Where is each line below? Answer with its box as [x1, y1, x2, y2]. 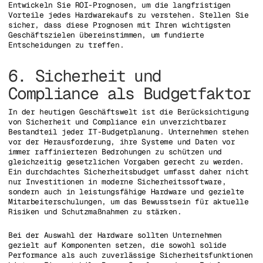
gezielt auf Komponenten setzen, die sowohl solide [8, 240, 227, 250]
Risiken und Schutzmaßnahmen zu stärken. [8, 207, 182, 217]
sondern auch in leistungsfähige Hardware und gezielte [8, 187, 244, 197]
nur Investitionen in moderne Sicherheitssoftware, [8, 177, 227, 187]
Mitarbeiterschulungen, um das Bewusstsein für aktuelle [8, 197, 249, 207]
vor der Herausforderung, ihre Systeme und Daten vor [8, 137, 235, 147]
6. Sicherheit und [8, 65, 161, 87]
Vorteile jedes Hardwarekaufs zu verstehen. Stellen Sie [8, 9, 249, 20]
